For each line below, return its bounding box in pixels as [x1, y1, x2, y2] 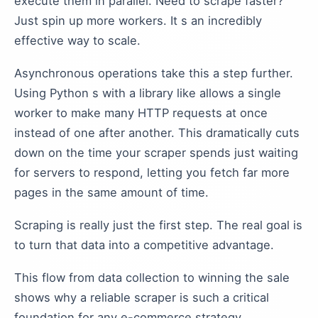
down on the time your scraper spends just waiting [14, 146, 298, 160]
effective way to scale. [14, 33, 141, 48]
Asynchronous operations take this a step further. [14, 66, 293, 80]
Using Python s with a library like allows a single [14, 86, 281, 100]
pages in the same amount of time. [14, 185, 209, 199]
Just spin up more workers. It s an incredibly [14, 13, 262, 28]
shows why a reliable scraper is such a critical [14, 290, 269, 305]
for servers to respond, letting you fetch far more [14, 165, 290, 180]
